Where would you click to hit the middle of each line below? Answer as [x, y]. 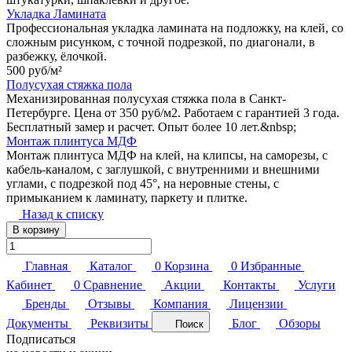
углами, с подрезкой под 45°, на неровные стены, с [143, 184]
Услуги [317, 285]
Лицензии [257, 304]
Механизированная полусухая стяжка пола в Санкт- [146, 99]
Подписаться [41, 339]
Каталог [111, 266]
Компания [180, 304]
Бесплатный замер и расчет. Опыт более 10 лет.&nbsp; [151, 127]
